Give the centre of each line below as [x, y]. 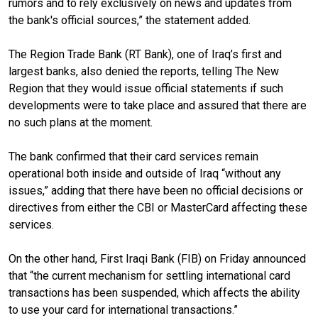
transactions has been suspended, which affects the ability [154, 292]
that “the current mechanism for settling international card [149, 275]
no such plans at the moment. [81, 122]
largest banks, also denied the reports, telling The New [144, 71]
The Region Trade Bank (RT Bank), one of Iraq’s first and [145, 54]
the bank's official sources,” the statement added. [130, 20]
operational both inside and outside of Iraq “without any [145, 173]
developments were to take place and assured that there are [158, 105]
